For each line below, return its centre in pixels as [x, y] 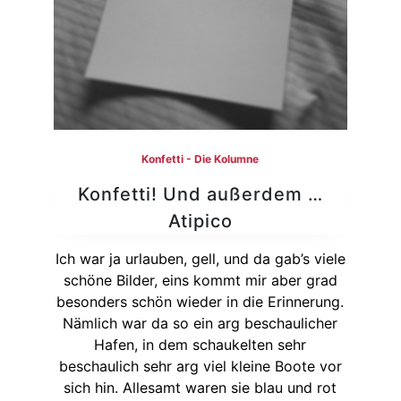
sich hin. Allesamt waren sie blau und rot [200, 388]
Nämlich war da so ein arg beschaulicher [200, 324]
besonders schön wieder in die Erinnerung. [200, 302]
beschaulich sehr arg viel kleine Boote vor [200, 367]
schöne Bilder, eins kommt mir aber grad [200, 281]
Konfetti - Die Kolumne [200, 159]
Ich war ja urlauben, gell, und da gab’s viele [200, 259]
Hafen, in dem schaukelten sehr [200, 345]
